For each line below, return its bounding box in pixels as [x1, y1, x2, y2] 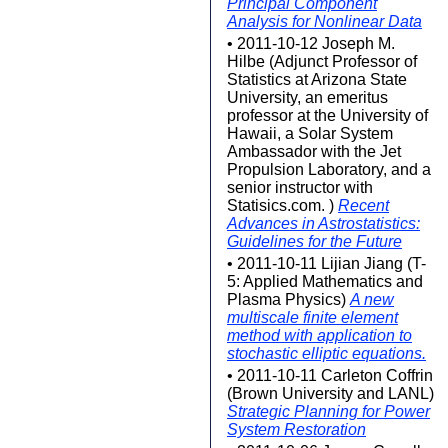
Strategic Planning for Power [227, 403, 430, 420]
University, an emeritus [227, 89, 388, 106]
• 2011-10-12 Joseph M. [227, 35, 395, 52]
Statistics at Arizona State [227, 71, 407, 88]
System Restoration [227, 421, 366, 438]
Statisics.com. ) [227, 197, 338, 214]
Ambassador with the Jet [227, 143, 401, 160]
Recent [338, 197, 389, 214]
